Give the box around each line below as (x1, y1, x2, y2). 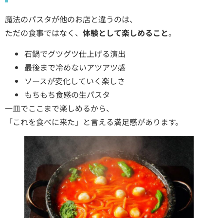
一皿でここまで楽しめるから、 (5, 102, 114, 114)
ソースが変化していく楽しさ (24, 74, 125, 87)
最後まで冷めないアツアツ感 (24, 61, 126, 73)
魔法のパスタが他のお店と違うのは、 (5, 13, 137, 25)
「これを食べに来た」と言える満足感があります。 (5, 115, 183, 127)
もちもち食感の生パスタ (24, 88, 110, 100)
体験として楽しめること (83, 27, 168, 39)
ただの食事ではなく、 (5, 27, 83, 39)
